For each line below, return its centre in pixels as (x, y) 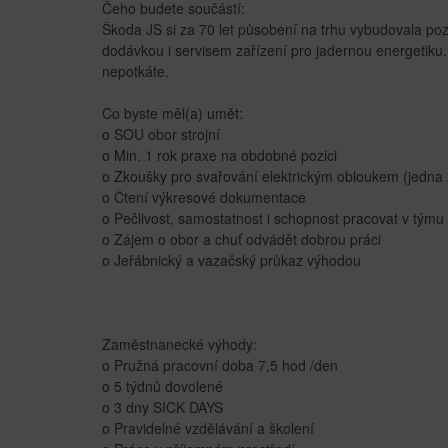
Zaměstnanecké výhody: (179, 343)
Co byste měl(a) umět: (172, 112)
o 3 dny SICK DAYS (162, 406)
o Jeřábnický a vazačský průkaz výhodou (231, 259)
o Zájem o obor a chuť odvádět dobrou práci (241, 238)
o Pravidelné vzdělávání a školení (208, 427)
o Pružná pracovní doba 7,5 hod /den (220, 364)
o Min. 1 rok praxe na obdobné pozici (219, 154)
